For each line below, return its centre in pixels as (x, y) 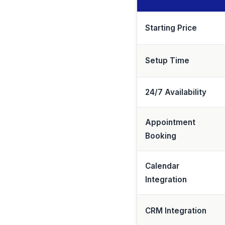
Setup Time (167, 61)
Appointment (170, 122)
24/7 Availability (176, 92)
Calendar (162, 166)
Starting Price (171, 28)
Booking (161, 136)
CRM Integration (176, 211)
